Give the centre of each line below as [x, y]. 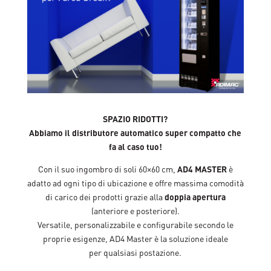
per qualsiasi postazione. [135, 252]
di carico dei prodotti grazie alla [105, 196]
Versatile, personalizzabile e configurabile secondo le [135, 224]
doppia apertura [195, 196]
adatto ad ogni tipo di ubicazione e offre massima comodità [135, 182]
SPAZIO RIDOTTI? [135, 118]
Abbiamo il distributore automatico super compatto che [135, 132]
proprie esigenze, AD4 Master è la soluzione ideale [135, 238]
